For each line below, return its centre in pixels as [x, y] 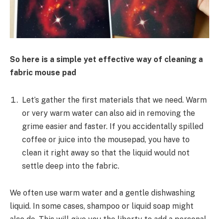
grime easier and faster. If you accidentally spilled [113, 126]
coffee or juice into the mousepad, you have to [106, 139]
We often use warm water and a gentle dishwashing [102, 193]
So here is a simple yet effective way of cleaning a [106, 59]
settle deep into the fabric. [71, 166]
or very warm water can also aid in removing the [109, 113]
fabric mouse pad [43, 72]
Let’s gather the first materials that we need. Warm [114, 100]
